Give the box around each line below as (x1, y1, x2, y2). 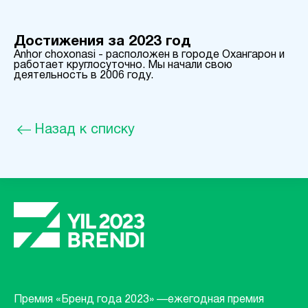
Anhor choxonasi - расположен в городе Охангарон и (14, 50, 285, 60)
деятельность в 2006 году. (14, 71, 153, 81)
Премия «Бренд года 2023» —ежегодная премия (14, 294, 264, 305)
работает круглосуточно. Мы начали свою (14, 60, 232, 71)
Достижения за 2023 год (14, 35, 190, 49)
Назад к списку (34, 123, 135, 136)
